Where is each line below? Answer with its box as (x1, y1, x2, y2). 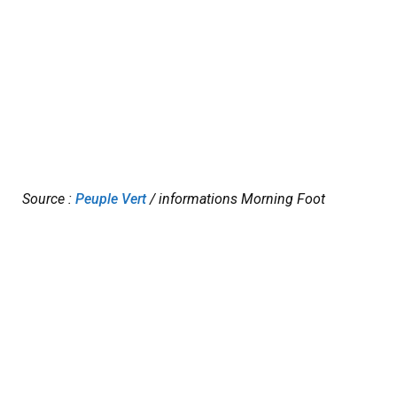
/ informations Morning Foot (146, 191, 325, 208)
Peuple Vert (75, 191, 146, 208)
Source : (22, 191, 75, 208)
